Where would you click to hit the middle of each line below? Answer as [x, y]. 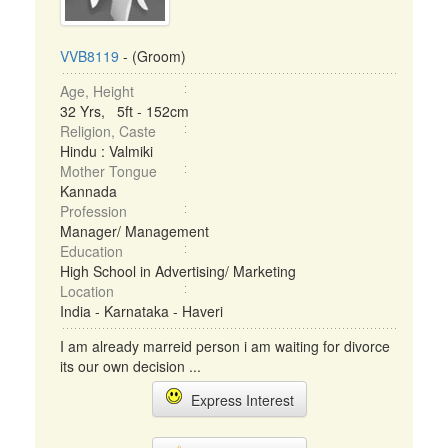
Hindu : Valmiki [106, 151]
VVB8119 [89, 56]
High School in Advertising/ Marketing [178, 271]
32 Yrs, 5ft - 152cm [124, 111]
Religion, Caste [108, 131]
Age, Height [97, 91]
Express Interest [238, 400]
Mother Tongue [108, 171]
